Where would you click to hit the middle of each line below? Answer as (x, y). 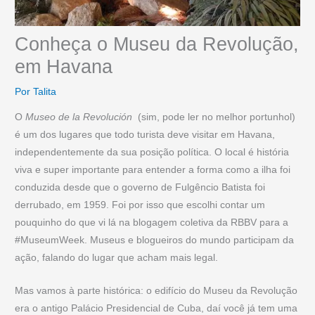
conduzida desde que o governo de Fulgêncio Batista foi (140, 187)
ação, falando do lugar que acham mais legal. (117, 257)
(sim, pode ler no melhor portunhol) (214, 117)
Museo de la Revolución (79, 117)
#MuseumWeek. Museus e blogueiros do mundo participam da (155, 240)
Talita (45, 92)
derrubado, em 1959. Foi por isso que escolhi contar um (140, 205)
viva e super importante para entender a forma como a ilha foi (153, 169)
